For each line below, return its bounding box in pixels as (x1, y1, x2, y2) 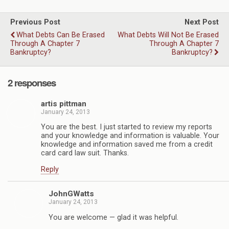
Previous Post (10, 17, 60, 27)
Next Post (185, 17, 219, 27)
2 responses (8, 76, 56, 90)
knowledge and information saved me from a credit (41, 140, 213, 149)
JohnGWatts (49, 189, 94, 199)
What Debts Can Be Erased (16, 30, 105, 39)
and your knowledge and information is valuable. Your (41, 131, 219, 141)
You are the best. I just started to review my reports (41, 123, 212, 132)
